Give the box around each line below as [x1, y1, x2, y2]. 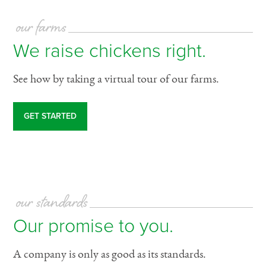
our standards [16, 189, 88, 219]
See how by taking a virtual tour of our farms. [13, 73, 220, 85]
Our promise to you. [13, 215, 174, 238]
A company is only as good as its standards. [13, 248, 207, 261]
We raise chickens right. [13, 40, 207, 63]
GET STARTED [24, 111, 77, 122]
